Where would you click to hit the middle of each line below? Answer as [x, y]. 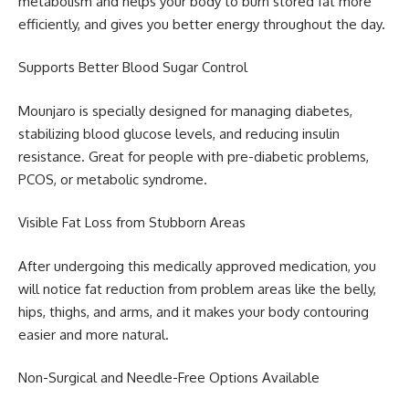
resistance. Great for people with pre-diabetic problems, [194, 156]
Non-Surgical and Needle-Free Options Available [171, 378]
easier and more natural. [95, 334]
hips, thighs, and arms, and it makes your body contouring [194, 311]
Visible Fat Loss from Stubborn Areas [132, 223]
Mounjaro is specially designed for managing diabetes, [185, 110]
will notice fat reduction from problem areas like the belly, [197, 288]
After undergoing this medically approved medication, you [197, 266]
